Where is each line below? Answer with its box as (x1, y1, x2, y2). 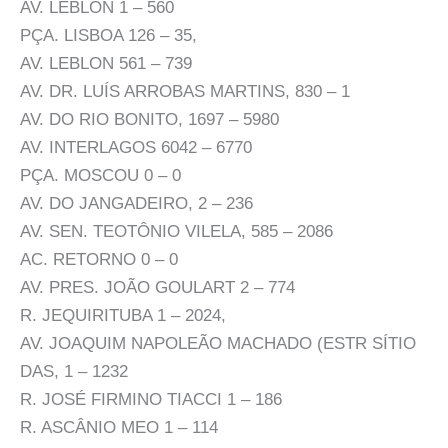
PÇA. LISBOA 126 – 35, (20, 25, 197, 45)
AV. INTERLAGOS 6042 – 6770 (20, 137, 252, 157)
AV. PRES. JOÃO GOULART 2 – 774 (20, 277, 295, 297)
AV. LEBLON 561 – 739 (20, 53, 192, 73)
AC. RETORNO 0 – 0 (20, 249, 178, 269)
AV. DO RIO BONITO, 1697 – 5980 (20, 109, 279, 129)
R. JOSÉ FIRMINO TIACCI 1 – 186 (20, 389, 282, 409)
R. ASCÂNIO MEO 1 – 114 (20, 417, 218, 437)
